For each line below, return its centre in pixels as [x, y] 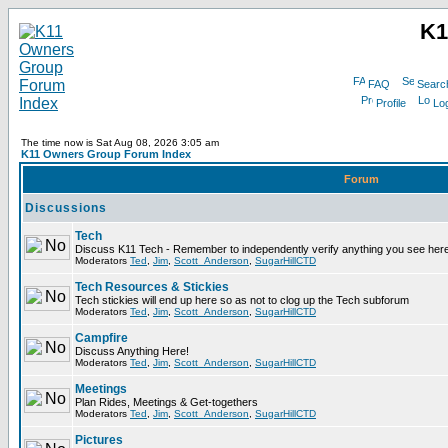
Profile [390, 103]
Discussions [66, 208]
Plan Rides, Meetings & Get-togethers [166, 402]
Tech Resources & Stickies [152, 287]
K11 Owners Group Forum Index [106, 154]
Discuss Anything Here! [132, 351]
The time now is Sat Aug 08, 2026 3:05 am [120, 142]
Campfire [101, 338]
